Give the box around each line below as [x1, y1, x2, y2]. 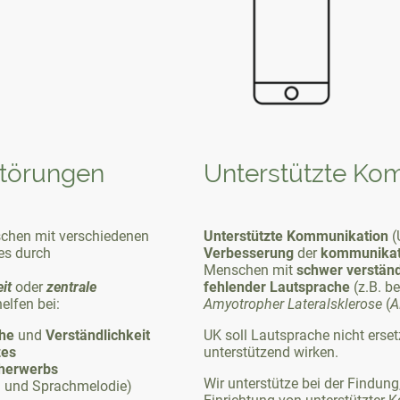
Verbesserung [204, 244, 294, 262]
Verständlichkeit [46, 326, 150, 344]
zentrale [46, 278, 96, 296]
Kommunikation [287, 227, 388, 245]
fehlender [204, 278, 266, 296]
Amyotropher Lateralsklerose [204, 295, 386, 312]
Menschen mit [204, 261, 296, 279]
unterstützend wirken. [204, 343, 338, 361]
